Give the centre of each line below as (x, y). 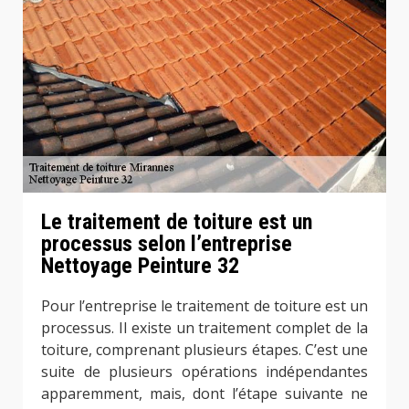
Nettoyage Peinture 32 (140, 265)
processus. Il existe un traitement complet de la (204, 327)
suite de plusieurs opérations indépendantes (204, 371)
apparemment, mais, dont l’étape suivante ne (204, 393)
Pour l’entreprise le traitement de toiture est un (204, 305)
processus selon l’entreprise (167, 243)
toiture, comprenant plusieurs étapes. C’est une (204, 349)
